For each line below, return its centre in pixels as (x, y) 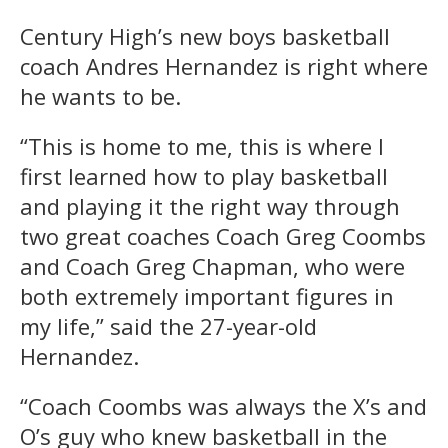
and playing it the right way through (210, 205)
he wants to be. (100, 95)
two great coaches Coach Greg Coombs (223, 235)
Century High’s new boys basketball (205, 35)
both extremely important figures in (207, 295)
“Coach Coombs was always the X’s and (223, 405)
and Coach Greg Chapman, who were (212, 265)
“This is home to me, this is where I (202, 145)
